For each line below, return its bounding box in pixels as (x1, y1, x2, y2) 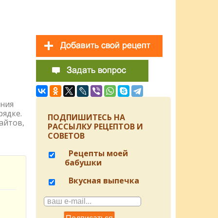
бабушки (64, 157, 102, 168)
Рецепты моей (66, 148, 128, 159)
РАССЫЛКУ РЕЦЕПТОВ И (47, 121, 143, 132)
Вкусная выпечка (66, 175, 139, 186)
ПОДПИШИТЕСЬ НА (47, 112, 125, 123)
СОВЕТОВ (47, 130, 85, 141)
